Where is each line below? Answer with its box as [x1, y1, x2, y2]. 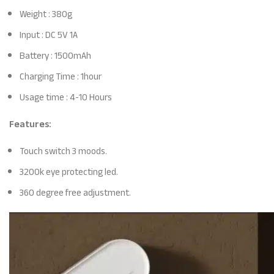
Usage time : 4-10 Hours [20, 89, 113, 106]
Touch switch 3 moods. [20, 143, 108, 160]
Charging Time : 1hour [20, 68, 102, 86]
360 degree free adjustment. [20, 184, 131, 202]
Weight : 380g [20, 6, 73, 23]
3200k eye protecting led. [20, 163, 119, 181]
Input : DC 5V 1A [20, 26, 78, 44]
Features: [9, 116, 52, 133]
